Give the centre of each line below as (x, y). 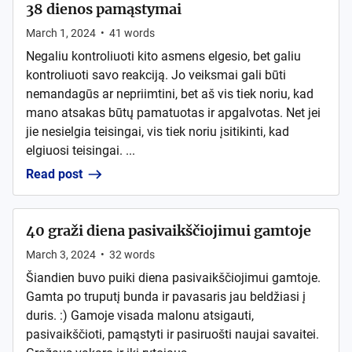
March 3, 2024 (61, 255)
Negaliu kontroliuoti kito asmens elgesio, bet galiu (163, 56)
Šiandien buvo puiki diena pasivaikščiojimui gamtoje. (173, 278)
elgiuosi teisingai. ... (81, 150)
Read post (54, 174)
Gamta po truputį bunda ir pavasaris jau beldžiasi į (166, 297)
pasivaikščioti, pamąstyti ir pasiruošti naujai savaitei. (172, 334)
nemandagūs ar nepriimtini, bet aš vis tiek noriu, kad (170, 94)
